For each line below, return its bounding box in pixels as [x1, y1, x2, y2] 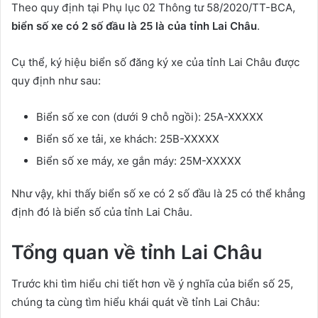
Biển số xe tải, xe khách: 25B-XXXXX [36, 131, 219, 146]
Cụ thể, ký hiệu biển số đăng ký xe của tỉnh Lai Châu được [11, 55, 300, 69]
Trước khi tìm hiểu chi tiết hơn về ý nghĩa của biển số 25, [11, 277, 293, 291]
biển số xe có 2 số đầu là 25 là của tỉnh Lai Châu [11, 18, 257, 33]
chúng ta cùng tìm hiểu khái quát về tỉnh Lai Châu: [11, 295, 260, 309]
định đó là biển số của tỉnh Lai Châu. [11, 204, 192, 219]
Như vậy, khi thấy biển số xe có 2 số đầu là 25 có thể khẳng [11, 186, 305, 200]
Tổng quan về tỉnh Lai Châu [11, 240, 262, 264]
